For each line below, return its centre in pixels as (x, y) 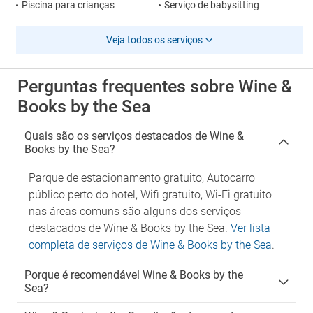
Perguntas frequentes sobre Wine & (155, 86)
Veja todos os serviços (154, 40)
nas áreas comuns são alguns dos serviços (135, 211)
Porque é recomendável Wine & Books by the (134, 275)
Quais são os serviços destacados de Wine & (134, 136)
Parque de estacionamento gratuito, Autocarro (142, 178)
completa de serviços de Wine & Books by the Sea (150, 245)
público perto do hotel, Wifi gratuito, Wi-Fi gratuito (150, 195)
